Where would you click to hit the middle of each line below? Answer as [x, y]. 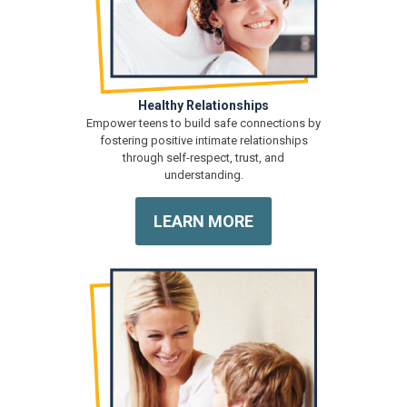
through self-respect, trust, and [203, 158]
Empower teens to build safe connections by [203, 124]
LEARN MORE [203, 222]
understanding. [203, 175]
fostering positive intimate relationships [203, 141]
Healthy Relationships [203, 106]
